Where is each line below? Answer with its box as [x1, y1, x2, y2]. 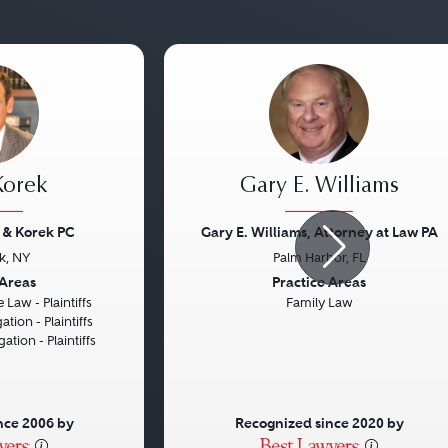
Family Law [285, 295, 353, 310]
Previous [178, 270, 263, 297]
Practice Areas [272, 273, 366, 291]
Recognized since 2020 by [234, 414, 404, 432]
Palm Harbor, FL [272, 250, 366, 265]
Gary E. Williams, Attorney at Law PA [200, 223, 438, 241]
